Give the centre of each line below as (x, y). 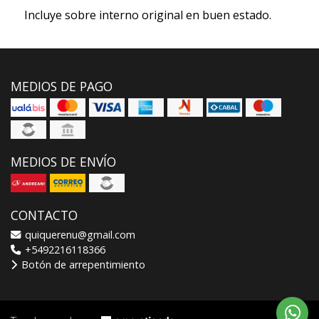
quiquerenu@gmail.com (79, 235)
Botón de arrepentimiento (82, 265)
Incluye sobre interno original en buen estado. (147, 15)
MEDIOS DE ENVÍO (63, 162)
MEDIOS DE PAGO (62, 87)
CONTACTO (44, 215)
